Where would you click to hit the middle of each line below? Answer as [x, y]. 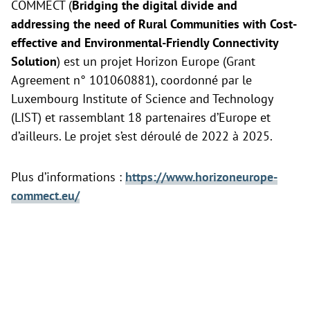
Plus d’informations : [68, 177]
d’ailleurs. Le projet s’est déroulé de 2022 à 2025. [142, 136]
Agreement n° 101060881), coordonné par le [131, 80]
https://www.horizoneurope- [201, 177]
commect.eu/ [45, 196]
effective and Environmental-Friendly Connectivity [145, 43]
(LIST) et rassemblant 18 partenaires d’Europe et [141, 118]
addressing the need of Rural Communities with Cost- [154, 24]
